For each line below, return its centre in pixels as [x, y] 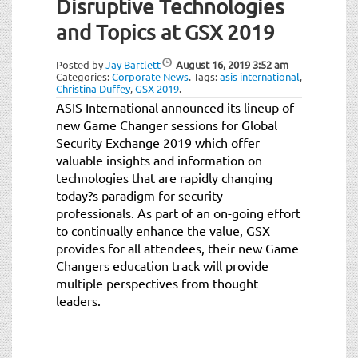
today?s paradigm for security [139, 195]
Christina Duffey [93, 88]
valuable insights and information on [159, 159]
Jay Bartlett [133, 64]
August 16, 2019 [213, 64]
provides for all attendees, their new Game [177, 247]
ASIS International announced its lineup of [175, 107]
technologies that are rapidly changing [164, 177]
